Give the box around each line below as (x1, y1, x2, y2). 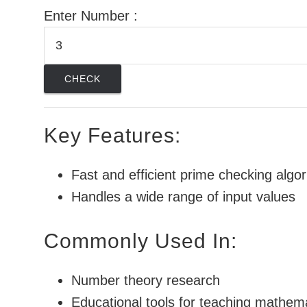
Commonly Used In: (44, 230, 237, 252)
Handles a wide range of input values (71, 189, 295, 204)
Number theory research (71, 273, 220, 288)
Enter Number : (44, 8, 138, 23)
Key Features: (44, 124, 181, 147)
